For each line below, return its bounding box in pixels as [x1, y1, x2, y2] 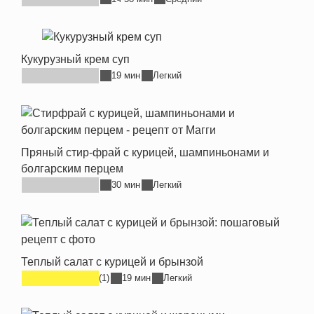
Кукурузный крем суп [21, 53, 130, 65]
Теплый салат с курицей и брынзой [21, 255, 203, 268]
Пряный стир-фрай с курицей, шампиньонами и [21, 146, 269, 158]
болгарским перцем [21, 162, 123, 175]
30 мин [111, 179, 140, 191]
